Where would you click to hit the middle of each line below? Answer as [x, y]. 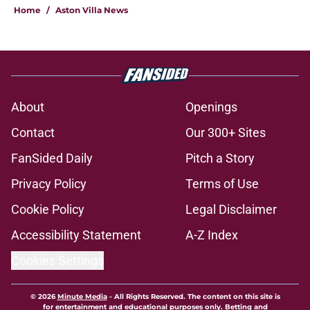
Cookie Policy [48, 210]
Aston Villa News [92, 10]
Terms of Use [222, 184]
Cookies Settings [57, 261]
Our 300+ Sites [226, 133]
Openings [211, 107]
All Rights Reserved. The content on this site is [197, 297]
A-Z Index [212, 235]
